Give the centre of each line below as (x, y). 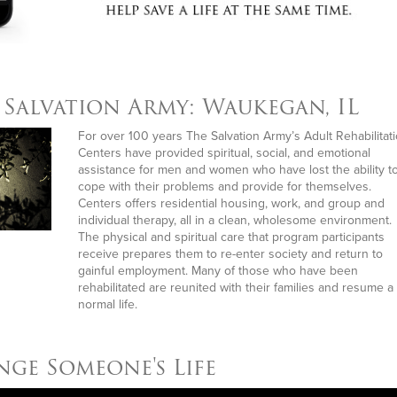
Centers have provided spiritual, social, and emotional (225, 153)
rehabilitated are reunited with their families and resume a (236, 288)
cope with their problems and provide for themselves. (225, 187)
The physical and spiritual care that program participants (232, 237)
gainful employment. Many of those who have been (218, 271)
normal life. (108, 304)
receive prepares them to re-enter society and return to (231, 254)
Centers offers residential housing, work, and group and (232, 203)
